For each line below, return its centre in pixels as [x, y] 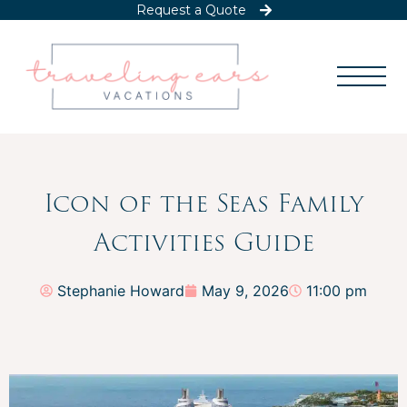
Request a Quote [191, 10]
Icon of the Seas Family [203, 203]
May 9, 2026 [245, 290]
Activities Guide [203, 242]
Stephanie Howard [121, 290]
